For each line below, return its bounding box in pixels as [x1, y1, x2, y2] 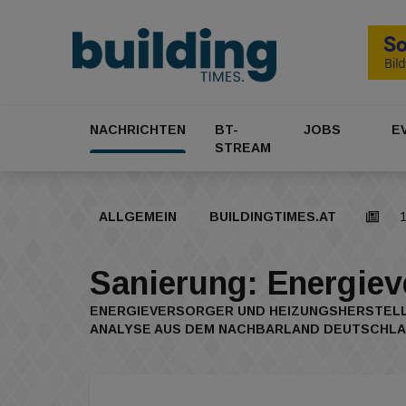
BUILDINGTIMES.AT [209, 209, 336, 225]
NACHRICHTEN [90, 122, 186, 138]
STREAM [215, 140, 271, 156]
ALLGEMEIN [99, 209, 177, 225]
